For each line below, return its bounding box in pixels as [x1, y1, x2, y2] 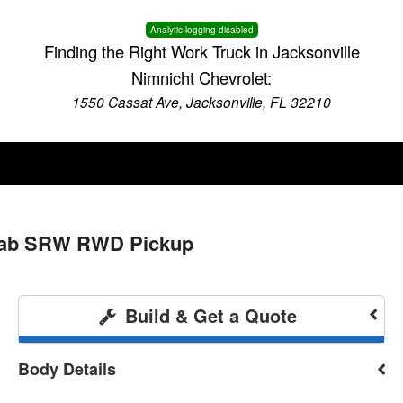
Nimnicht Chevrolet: [131, 66, 272, 89]
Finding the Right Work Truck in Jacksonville [43, 40, 360, 63]
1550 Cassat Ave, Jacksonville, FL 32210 [72, 92, 331, 112]
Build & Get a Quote [119, 302, 297, 329]
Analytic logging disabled [149, 23, 254, 36]
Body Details [18, 357, 117, 381]
